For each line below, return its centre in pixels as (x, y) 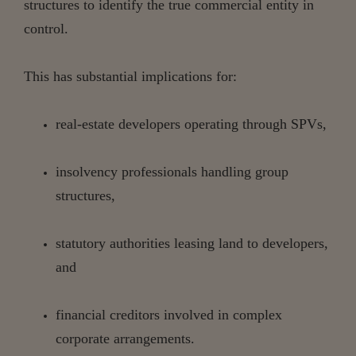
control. (46, 28)
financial (81, 314)
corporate (83, 338)
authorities (140, 243)
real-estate (85, 124)
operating (211, 124)
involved (189, 314)
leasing (194, 243)
